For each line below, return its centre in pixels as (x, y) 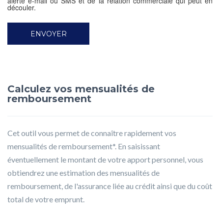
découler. (22, 8)
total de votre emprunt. (46, 199)
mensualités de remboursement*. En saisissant (84, 146)
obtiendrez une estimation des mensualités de (83, 173)
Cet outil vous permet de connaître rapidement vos (92, 133)
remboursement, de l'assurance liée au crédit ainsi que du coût (110, 186)
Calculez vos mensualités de (81, 89)
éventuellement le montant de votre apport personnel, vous (105, 160)
